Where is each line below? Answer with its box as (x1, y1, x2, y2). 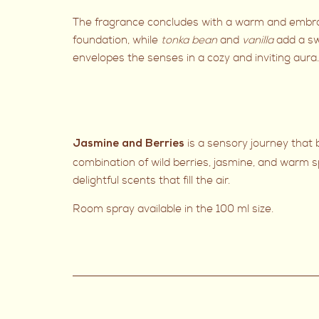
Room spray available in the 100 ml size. (73, 202, 273, 216)
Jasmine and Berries (73, 139, 184, 151)
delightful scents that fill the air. (73, 174, 230, 188)
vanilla (242, 33, 273, 48)
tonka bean (161, 33, 217, 48)
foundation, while (73, 33, 161, 48)
